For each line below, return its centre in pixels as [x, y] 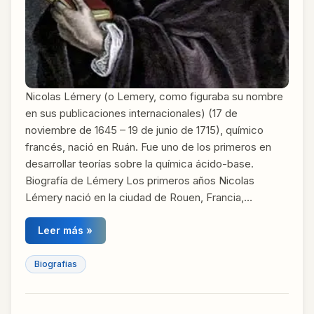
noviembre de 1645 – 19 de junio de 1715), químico [144, 130]
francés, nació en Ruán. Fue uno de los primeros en [148, 147]
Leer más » [66, 231]
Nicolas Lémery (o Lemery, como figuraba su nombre [154, 97]
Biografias [56, 264]
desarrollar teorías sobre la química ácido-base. [139, 164]
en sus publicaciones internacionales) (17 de [131, 114]
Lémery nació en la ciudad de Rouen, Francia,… [139, 198]
